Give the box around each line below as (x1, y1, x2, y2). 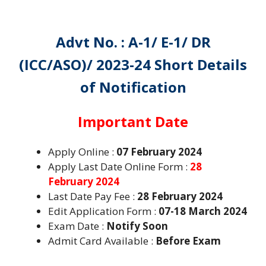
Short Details (154, 55, 247, 74)
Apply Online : (48, 145, 116, 159)
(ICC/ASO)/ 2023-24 (19, 55, 154, 74)
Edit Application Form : (48, 204, 159, 218)
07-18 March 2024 (159, 204, 247, 218)
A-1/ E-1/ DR (124, 32, 211, 52)
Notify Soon (106, 219, 168, 233)
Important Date (78, 112, 188, 131)
